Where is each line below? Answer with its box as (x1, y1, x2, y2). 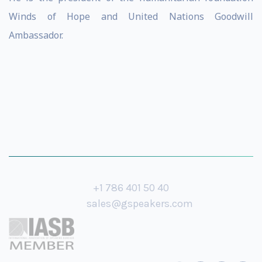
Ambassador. (9, 29, 63, 42)
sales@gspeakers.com (87, 197, 193, 210)
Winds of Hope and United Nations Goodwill (9, 10, 253, 23)
